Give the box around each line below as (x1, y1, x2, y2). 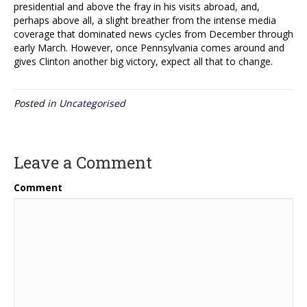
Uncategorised (59, 96, 125, 110)
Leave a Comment (14, 151, 152, 173)
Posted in (14, 96, 59, 110)
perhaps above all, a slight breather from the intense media (14, 13, 276, 27)
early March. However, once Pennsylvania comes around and (14, 40, 284, 54)
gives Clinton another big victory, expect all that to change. (14, 54, 273, 68)
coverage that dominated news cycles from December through (14, 27, 293, 40)
